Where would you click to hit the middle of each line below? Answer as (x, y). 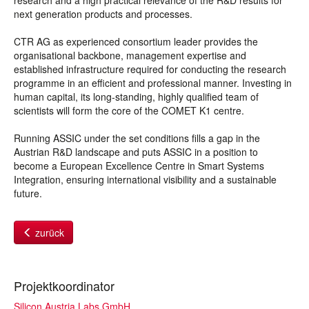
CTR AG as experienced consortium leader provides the (136, 41)
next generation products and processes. (103, 14)
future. (28, 193)
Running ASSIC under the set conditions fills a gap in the (137, 138)
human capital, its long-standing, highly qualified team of (136, 97)
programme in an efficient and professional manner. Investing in (153, 83)
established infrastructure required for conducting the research (150, 69)
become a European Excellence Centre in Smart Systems (139, 166)
